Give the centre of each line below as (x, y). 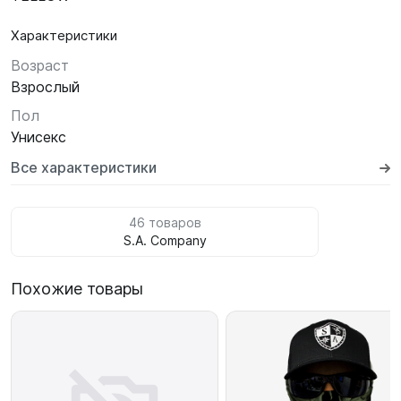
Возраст (40, 65)
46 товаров (165, 222)
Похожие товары (77, 289)
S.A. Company (165, 240)
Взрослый (45, 87)
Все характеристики (84, 167)
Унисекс (38, 137)
